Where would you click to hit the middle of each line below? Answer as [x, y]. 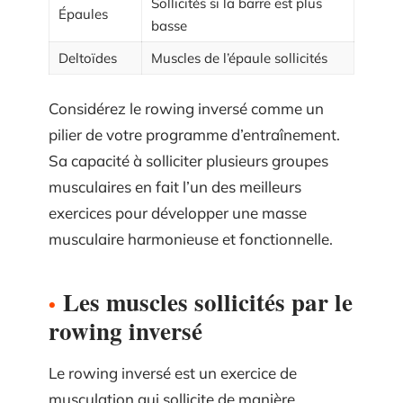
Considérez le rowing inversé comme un [186, 108]
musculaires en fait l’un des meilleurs [175, 186]
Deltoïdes [88, 58]
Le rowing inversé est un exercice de [173, 372]
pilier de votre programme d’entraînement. [194, 134]
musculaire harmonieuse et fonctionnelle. [191, 238]
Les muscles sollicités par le [208, 301]
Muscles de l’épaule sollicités [239, 58]
